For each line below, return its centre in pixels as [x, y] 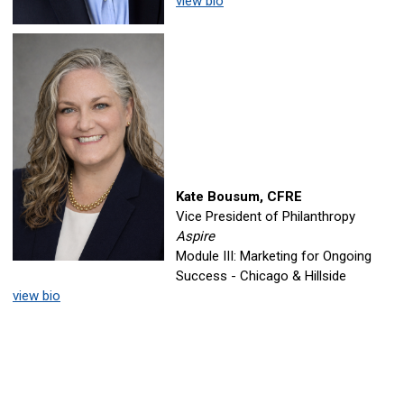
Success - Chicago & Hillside [261, 276]
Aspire [195, 236]
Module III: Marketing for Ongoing [274, 256]
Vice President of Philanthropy [266, 216]
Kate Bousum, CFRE [239, 197]
